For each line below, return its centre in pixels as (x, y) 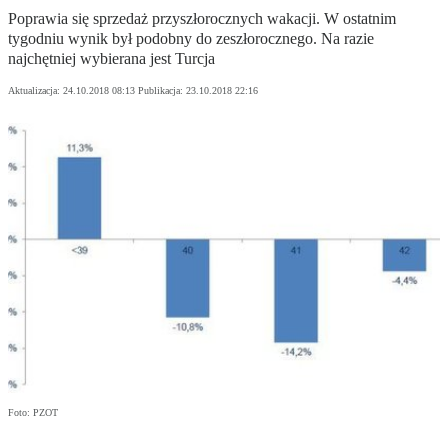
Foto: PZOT (33, 413)
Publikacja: (162, 91)
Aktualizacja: (35, 91)
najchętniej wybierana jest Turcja (111, 59)
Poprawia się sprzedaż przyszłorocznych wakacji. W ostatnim (202, 19)
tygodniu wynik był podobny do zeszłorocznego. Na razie (191, 39)
